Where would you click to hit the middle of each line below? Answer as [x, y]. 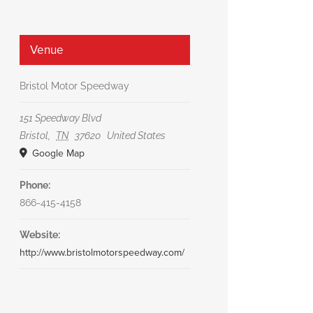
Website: [39, 234]
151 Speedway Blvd [60, 118]
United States [136, 135]
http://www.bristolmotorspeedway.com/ [102, 252]
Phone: [35, 185]
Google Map [57, 153]
